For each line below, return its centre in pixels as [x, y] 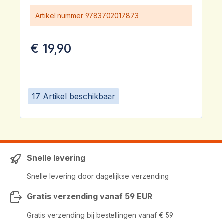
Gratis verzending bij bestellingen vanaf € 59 [100, 215]
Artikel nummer [59, 16]
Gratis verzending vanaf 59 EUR [89, 196]
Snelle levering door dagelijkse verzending [98, 176]
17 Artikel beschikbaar [74, 96]
